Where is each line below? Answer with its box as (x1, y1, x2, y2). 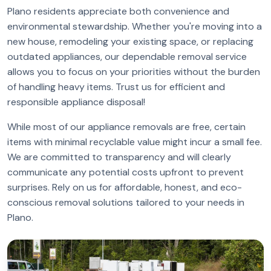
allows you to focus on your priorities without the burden (7, 65, 260, 78)
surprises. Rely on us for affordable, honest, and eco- (7, 181, 242, 194)
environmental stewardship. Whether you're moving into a (7, 20, 262, 33)
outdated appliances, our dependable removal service (7, 50, 247, 63)
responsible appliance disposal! (7, 96, 145, 108)
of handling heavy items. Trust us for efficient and (7, 80, 225, 93)
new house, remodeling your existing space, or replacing (7, 35, 253, 48)
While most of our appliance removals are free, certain (7, 120, 246, 133)
